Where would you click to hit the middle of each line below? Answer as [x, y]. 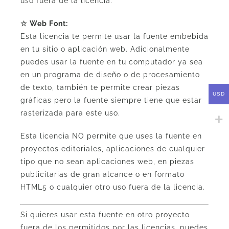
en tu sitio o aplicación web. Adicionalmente [105, 49]
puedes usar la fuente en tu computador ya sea [111, 62]
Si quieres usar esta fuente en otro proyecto [105, 215]
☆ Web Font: [44, 24]
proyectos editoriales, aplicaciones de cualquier [112, 149]
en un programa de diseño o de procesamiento [110, 75]
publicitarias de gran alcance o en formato [102, 175]
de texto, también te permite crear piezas [100, 88]
